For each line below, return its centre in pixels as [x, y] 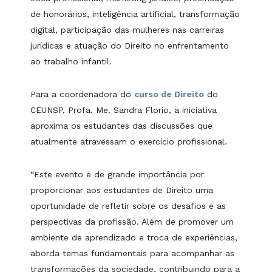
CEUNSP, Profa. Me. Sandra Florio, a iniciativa [124, 110]
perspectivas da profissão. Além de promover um [132, 222]
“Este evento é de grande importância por [117, 175]
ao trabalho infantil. [71, 62]
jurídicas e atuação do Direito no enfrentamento [130, 46]
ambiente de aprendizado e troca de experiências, [134, 238]
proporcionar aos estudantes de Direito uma [122, 190]
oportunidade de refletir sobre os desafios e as [128, 206]
